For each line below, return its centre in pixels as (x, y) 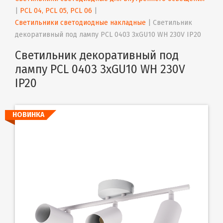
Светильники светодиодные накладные (80, 22)
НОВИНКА (28, 114)
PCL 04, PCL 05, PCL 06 (56, 10)
